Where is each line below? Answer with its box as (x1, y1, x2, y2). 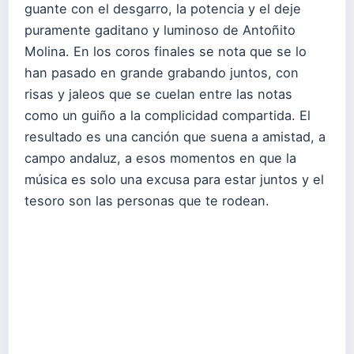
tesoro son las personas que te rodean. (24, 192, 269, 209)
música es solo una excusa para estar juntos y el (24, 171, 324, 187)
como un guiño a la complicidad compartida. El (24, 107, 311, 123)
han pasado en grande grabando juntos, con (24, 64, 299, 81)
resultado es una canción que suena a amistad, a (24, 128, 326, 145)
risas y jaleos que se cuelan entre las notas (24, 85, 292, 102)
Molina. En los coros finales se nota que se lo (24, 43, 307, 59)
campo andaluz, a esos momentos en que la (24, 149, 296, 166)
